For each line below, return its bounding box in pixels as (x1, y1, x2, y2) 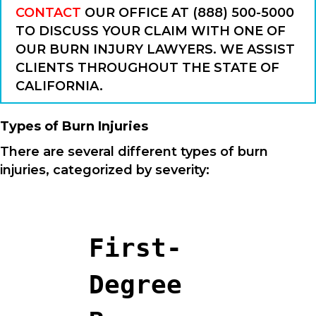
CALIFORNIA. (16, 78, 103, 94)
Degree (89, 269, 182, 299)
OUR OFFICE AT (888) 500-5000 (81, 4, 294, 20)
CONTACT (16, 4, 81, 20)
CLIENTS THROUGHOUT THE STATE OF (16, 59, 279, 75)
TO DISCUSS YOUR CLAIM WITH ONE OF (16, 23, 286, 39)
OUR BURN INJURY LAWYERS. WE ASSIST (16, 41, 295, 57)
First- (89, 233, 182, 262)
